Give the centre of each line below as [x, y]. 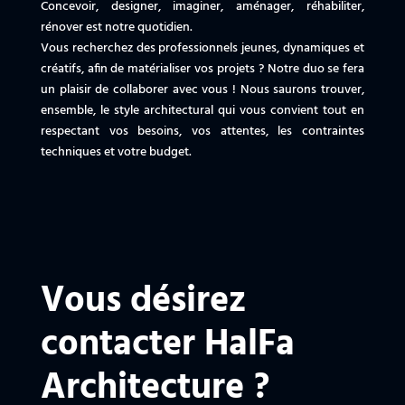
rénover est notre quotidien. [116, 28]
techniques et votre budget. [116, 153]
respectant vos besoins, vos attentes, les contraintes [202, 132]
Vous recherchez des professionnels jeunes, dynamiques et [202, 49]
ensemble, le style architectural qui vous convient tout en [202, 111]
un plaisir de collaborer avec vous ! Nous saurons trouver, [202, 90]
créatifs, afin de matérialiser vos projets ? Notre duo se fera [202, 70]
